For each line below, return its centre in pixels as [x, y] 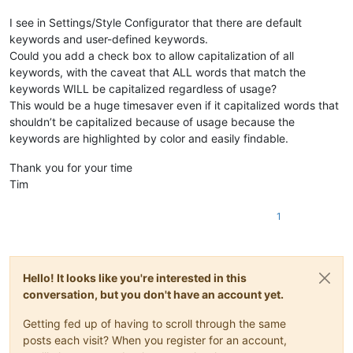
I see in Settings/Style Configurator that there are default [156, 22]
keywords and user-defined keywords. [109, 39]
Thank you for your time [71, 167]
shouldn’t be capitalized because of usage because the [152, 121]
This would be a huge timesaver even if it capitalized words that [174, 105]
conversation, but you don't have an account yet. [153, 294]
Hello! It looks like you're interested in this [135, 277]
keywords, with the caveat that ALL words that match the [158, 72]
